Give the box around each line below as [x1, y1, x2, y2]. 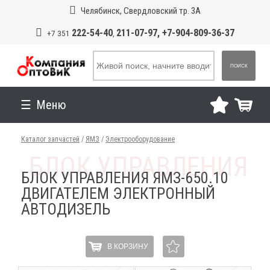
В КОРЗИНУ [107, 242, 148, 251]
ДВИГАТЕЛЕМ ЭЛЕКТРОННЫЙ [21, 184, 216, 202]
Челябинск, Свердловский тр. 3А [80, 5, 201, 16]
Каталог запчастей [21, 135, 80, 143]
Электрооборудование [105, 135, 175, 143]
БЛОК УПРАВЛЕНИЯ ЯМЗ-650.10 [21, 169, 229, 187]
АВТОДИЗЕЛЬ [21, 200, 111, 218]
